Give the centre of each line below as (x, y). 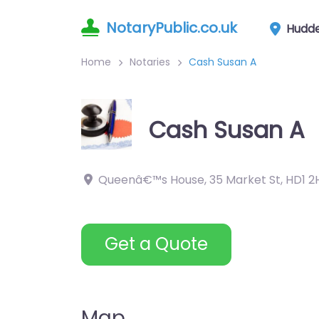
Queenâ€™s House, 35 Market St (189, 180)
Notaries (150, 62)
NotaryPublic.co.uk (172, 27)
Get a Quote (156, 244)
